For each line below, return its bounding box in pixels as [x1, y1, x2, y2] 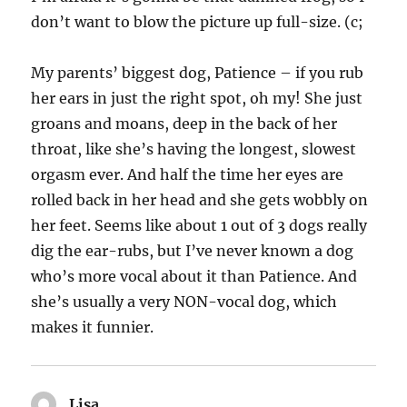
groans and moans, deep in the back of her [31, 114, 338, 134]
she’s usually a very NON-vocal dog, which [31, 293, 338, 312]
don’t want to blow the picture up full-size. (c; [31, 13, 364, 32]
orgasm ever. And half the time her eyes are [31, 165, 344, 184]
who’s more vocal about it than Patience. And [31, 267, 358, 286]
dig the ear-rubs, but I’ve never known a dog [31, 242, 354, 261]
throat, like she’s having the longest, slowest [31, 140, 357, 159]
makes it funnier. [31, 318, 154, 337]
